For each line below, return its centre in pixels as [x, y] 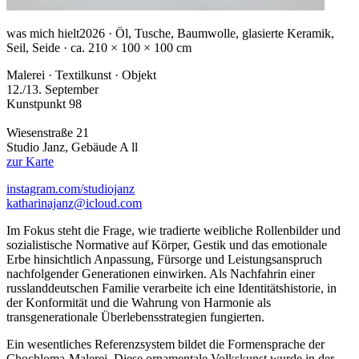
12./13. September [52, 89]
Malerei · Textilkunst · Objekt [81, 75]
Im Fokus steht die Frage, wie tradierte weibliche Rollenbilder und [173, 230]
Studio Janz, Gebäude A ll [72, 147]
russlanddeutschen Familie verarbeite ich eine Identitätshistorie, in [171, 288]
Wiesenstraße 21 [48, 132]
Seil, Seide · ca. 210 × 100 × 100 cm [99, 47]
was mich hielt [43, 33]
